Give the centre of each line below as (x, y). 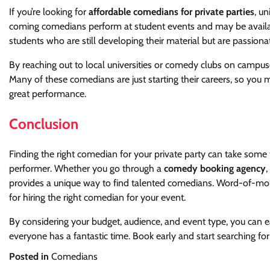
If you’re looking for (49, 11)
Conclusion (44, 124)
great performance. (48, 93)
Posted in (30, 256)
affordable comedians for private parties (171, 11)
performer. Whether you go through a (86, 168)
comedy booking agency (215, 168)
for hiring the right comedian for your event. (97, 197)
